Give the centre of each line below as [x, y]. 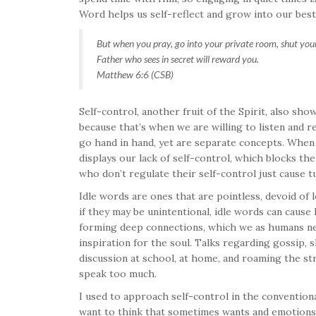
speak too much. [118, 273]
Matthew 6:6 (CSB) [135, 74]
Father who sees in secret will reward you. [178, 59]
